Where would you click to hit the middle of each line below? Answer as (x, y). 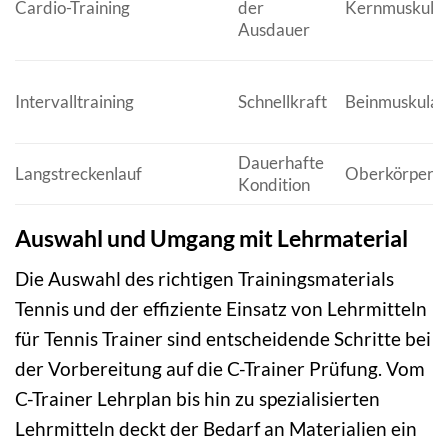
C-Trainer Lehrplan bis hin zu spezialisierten (197, 399)
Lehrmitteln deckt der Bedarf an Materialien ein (216, 429)
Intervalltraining (74, 101)
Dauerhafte (280, 162)
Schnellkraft (282, 101)
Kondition (273, 184)
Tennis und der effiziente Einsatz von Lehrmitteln (221, 309)
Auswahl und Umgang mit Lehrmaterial (211, 237)
